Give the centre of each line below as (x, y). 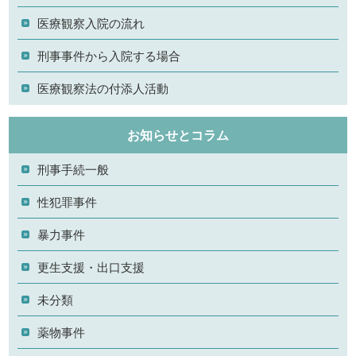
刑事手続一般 (74, 169)
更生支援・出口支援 (91, 267)
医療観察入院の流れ (91, 23)
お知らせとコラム (178, 135)
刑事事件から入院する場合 (109, 56)
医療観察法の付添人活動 (103, 88)
